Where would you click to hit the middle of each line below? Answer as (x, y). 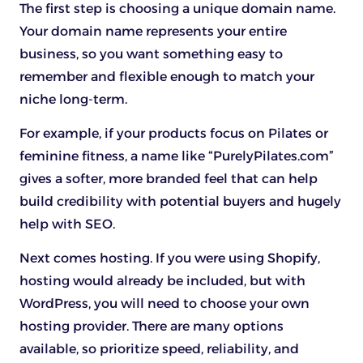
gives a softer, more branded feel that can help (169, 179)
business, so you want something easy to (151, 53)
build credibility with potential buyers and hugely (180, 202)
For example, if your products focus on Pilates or (174, 134)
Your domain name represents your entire (153, 31)
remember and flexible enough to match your (167, 76)
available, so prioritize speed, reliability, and (159, 349)
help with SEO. (69, 224)
